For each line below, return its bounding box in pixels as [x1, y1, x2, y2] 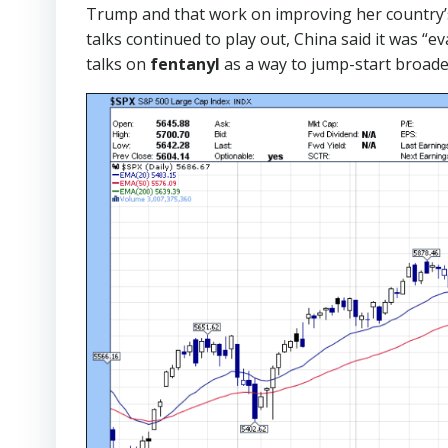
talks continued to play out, [86, 28, 290, 50]
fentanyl [150, 53, 224, 75]
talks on [86, 53, 150, 75]
